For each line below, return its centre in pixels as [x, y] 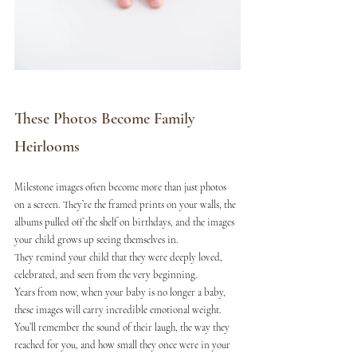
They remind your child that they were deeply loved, [120, 257]
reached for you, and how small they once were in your [124, 345]
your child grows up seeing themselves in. [96, 239]
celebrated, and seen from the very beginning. [106, 275]
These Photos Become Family [107, 118]
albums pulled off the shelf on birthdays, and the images [126, 222]
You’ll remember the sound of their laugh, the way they [123, 327]
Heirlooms [47, 146]
